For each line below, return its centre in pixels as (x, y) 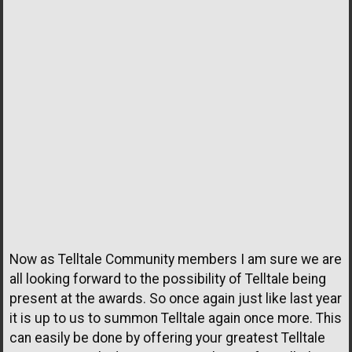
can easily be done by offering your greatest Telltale (167, 337)
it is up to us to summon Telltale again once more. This (176, 318)
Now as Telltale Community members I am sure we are (176, 259)
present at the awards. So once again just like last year (176, 298)
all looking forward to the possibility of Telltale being (168, 279)
